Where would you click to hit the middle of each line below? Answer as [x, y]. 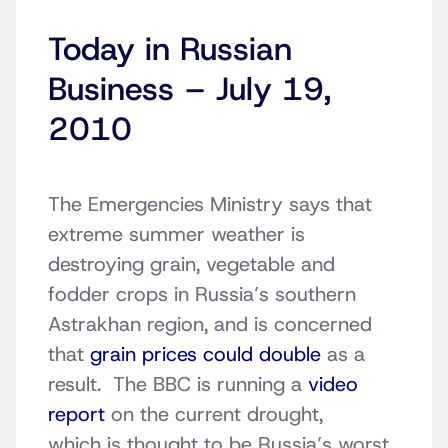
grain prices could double [205, 354]
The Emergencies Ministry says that [210, 204]
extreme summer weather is [176, 234]
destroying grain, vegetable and [191, 264]
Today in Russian [170, 49]
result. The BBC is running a [178, 384]
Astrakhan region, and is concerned [210, 324]
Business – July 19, [189, 89]
